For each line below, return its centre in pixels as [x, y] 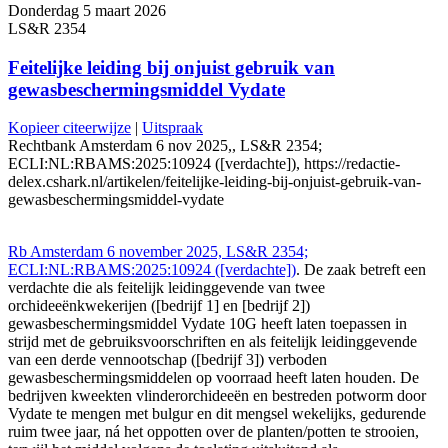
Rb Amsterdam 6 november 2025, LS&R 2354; [158, 252]
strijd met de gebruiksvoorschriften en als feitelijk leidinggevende [212, 342]
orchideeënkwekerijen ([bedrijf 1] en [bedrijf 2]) [159, 306]
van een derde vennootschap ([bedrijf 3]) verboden [167, 360]
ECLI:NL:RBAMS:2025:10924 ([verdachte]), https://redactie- [204, 164]
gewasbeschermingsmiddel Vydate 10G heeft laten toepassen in [207, 324]
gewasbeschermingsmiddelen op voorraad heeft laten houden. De [213, 378]
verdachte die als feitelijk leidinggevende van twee [166, 288]
